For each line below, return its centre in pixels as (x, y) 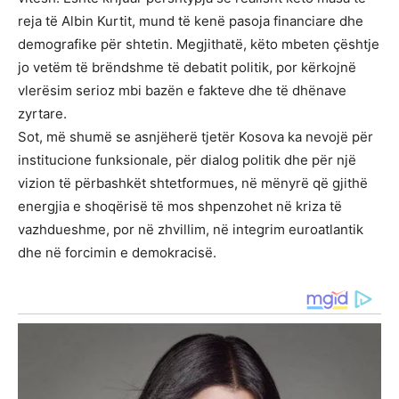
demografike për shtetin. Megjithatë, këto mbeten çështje (199, 45)
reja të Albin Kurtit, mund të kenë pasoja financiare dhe (191, 21)
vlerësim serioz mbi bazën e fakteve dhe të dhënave (182, 91)
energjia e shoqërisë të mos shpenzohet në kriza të (180, 207)
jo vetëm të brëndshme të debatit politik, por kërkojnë (187, 68)
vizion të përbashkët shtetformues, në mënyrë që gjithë (193, 183)
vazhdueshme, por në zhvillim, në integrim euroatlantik (191, 230)
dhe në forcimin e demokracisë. (117, 253)
